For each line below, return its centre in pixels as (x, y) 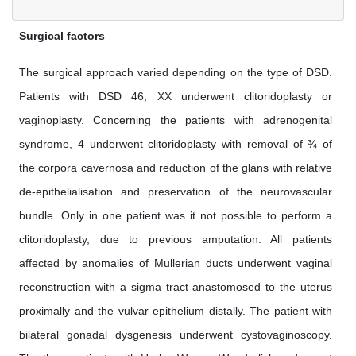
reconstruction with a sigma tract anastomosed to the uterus (176, 287)
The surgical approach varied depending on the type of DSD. (176, 73)
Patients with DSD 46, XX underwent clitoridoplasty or (176, 97)
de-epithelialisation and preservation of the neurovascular (176, 192)
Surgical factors (62, 36)
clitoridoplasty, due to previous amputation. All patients (176, 240)
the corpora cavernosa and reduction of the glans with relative (176, 168)
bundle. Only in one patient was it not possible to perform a (176, 216)
